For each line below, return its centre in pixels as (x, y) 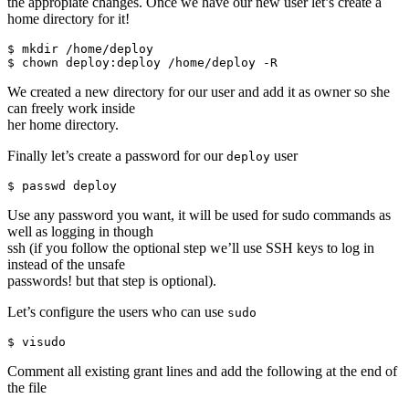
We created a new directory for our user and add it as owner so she (199, 91)
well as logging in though (80, 231)
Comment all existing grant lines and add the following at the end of (202, 371)
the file (27, 387)
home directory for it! (68, 18)
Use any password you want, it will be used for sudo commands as (199, 215)
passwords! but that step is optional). (112, 280)
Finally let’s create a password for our (117, 155)
